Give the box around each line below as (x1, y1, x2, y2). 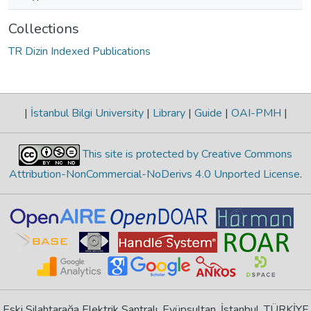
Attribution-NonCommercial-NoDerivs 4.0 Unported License (9, 166, 300, 182)
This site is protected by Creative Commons (80, 146, 292, 162)
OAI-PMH (228, 105, 284, 121)
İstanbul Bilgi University (27, 105, 146, 121)
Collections (8, 19, 79, 38)
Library (149, 105, 188, 121)
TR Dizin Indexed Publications (8, 44, 151, 59)
